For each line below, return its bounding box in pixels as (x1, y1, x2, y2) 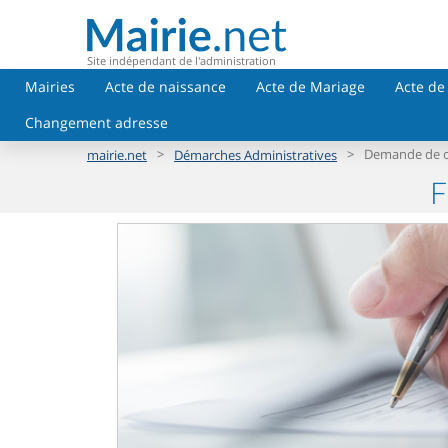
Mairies (25, 77, 75, 96)
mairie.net (87, 145, 147, 164)
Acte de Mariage (256, 77, 365, 96)
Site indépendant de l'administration (87, 52, 276, 68)
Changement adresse (25, 113, 168, 132)
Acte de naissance (105, 77, 226, 96)
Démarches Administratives (174, 145, 337, 164)
